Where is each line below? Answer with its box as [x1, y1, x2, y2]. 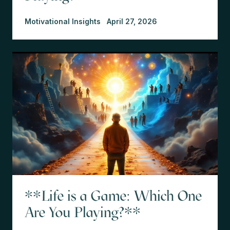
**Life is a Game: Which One [25, 186, 202, 204]
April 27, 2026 [107, 16, 157, 26]
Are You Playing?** [25, 203, 141, 221]
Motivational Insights [25, 16, 101, 26]
